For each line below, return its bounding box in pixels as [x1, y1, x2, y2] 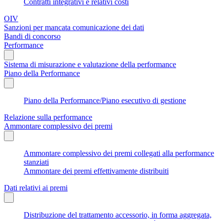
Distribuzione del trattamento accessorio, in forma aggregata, [24, 210, 212, 219]
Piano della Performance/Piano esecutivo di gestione [24, 96, 186, 105]
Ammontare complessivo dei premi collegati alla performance [24, 148, 214, 157]
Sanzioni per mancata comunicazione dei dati [4, 23, 144, 32]
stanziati [24, 157, 49, 166]
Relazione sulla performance [4, 112, 92, 121]
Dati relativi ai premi [4, 183, 68, 192]
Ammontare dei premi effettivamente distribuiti [24, 166, 169, 175]
